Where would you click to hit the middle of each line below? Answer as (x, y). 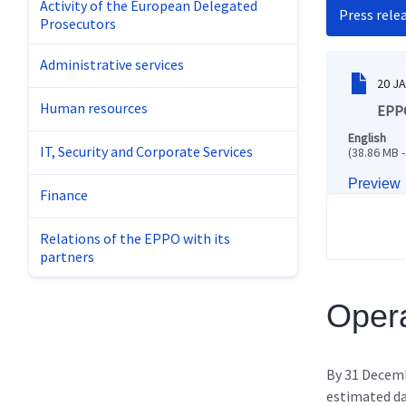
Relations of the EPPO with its (135, 239)
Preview (374, 183)
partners (67, 257)
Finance (64, 195)
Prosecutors (78, 24)
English (367, 137)
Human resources (94, 108)
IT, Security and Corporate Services (146, 152)
